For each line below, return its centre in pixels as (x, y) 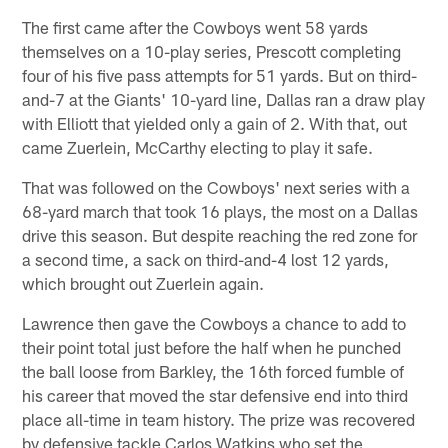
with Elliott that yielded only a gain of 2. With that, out (215, 123)
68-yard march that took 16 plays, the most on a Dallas (220, 211)
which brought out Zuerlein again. (143, 283)
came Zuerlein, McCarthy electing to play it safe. (198, 147)
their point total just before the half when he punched (212, 347)
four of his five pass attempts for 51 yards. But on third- (220, 75)
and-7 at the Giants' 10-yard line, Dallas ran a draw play (224, 99)
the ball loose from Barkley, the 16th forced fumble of (213, 371)
